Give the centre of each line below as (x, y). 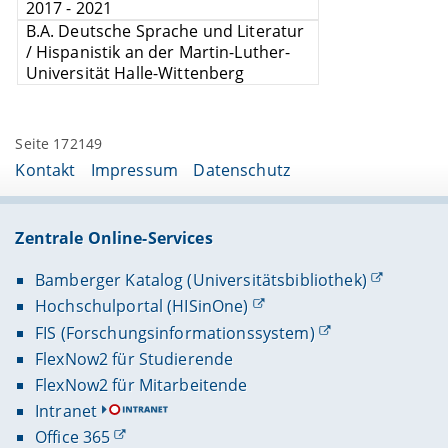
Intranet (66, 410)
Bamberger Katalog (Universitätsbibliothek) (200, 280)
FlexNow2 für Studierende (134, 358)
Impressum (134, 170)
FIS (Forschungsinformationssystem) (174, 332)
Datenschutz (241, 170)
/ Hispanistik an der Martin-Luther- (158, 52)
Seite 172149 (59, 143)
